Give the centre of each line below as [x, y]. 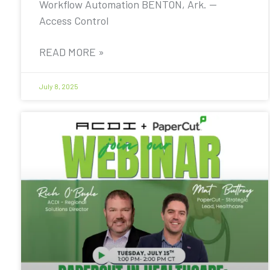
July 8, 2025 [59, 86]
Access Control [74, 21]
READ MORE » [72, 52]
